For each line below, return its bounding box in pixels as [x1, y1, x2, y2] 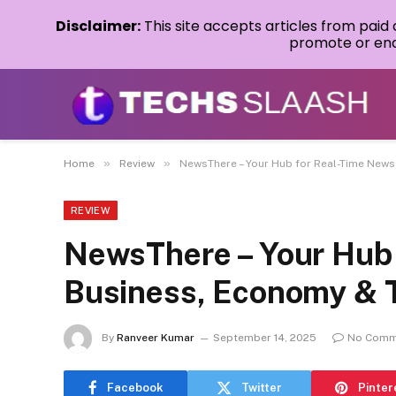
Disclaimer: [56, 16, 141, 36]
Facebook [106, 380, 164, 394]
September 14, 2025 [213, 331, 316, 345]
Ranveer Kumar [117, 331, 194, 345]
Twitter [241, 380, 282, 394]
